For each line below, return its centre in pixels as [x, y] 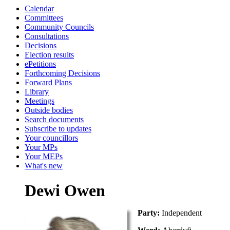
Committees [44, 18]
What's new [44, 166]
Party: [150, 213]
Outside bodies [49, 110]
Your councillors [51, 138]
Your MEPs [44, 156]
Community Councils [59, 27]
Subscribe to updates [58, 129]
